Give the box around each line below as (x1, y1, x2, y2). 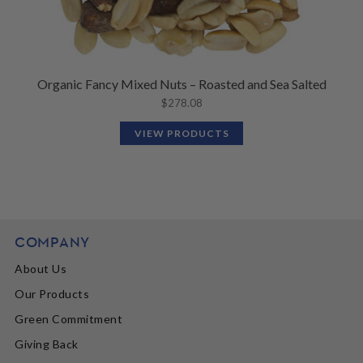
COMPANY (15, 233, 90, 252)
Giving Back (15, 337, 79, 352)
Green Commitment (15, 312, 123, 327)
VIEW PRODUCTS (134, 126, 229, 139)
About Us (15, 262, 67, 276)
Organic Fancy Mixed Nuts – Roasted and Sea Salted (36, 75, 327, 92)
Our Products (15, 287, 90, 301)
